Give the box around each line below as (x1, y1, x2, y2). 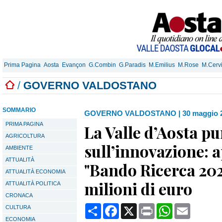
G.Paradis (119, 61, 146, 68)
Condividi (101, 203, 135, 211)
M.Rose (178, 61, 199, 68)
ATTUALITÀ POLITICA (5, 180, 60, 186)
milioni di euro (84, 178, 192, 199)
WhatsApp (172, 203, 209, 211)
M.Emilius (149, 61, 175, 68)
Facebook (119, 203, 154, 211)
